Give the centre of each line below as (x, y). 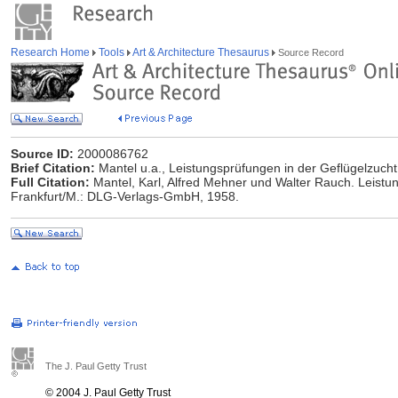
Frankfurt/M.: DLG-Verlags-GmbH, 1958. (125, 196)
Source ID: (42, 154)
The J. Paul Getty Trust (96, 366)
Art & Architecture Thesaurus (201, 52)
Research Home (52, 52)
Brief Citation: (53, 168)
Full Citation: (50, 182)
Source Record (310, 52)
